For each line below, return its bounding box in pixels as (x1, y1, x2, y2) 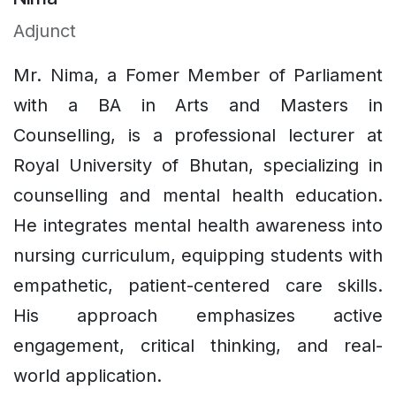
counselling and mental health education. (13, 184, 383, 206)
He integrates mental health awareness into (13, 214, 383, 236)
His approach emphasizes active (13, 304, 383, 326)
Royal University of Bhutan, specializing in (13, 154, 383, 176)
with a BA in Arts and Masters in (13, 94, 383, 116)
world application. (13, 364, 162, 386)
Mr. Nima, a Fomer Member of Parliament (13, 64, 383, 86)
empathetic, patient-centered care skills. (13, 274, 383, 296)
